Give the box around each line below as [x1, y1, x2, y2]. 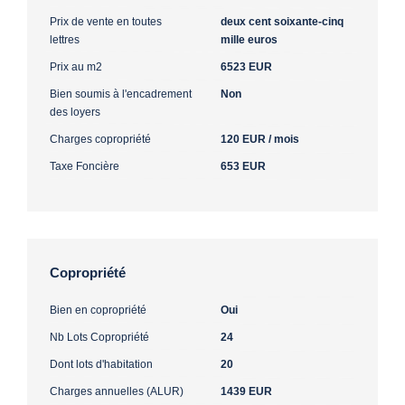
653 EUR [221, 159, 266, 173]
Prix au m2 [50, 60, 102, 73]
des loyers [50, 105, 100, 118]
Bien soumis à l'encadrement [50, 87, 192, 100]
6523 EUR [221, 60, 272, 73]
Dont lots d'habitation [50, 357, 153, 371]
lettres [50, 33, 80, 46]
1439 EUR [221, 384, 272, 398]
